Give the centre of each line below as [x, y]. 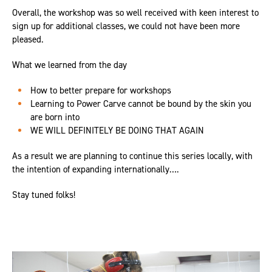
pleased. [28, 39]
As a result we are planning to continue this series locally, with [132, 156]
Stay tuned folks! [44, 195]
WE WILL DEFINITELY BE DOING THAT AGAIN [117, 131]
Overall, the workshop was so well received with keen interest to [135, 13]
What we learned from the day [70, 65]
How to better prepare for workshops [101, 90]
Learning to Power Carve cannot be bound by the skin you [141, 104]
